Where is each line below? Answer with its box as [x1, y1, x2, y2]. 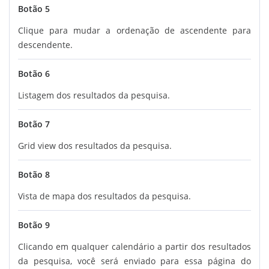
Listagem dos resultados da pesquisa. [18, 89, 170, 101]
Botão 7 [18, 118, 50, 130]
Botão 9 [18, 219, 50, 231]
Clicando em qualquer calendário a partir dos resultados [18, 240, 251, 252]
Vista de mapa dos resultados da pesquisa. [18, 190, 191, 202]
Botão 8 [18, 168, 50, 180]
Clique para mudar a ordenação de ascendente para [18, 24, 251, 36]
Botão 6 [18, 67, 50, 79]
